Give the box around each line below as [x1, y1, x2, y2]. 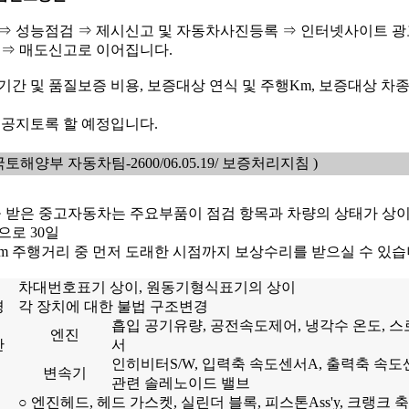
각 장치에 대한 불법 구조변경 [18, 299, 208, 315]
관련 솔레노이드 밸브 [111, 375, 250, 392]
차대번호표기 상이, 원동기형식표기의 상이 [18, 279, 296, 296]
